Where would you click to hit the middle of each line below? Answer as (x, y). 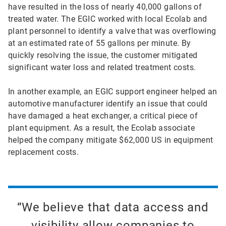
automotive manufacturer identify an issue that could (108, 104)
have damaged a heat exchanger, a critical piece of (103, 116)
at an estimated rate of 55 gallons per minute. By (100, 43)
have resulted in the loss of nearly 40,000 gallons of (105, 7)
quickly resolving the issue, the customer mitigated (103, 55)
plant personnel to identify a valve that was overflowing (112, 31)
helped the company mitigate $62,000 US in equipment (111, 140)
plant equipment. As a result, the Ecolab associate (101, 128)
